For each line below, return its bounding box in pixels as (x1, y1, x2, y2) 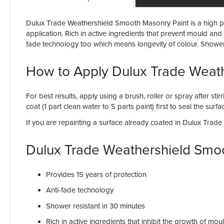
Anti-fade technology (46, 185, 113, 195)
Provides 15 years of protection (46, 169, 146, 179)
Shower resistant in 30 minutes (46, 201, 145, 210)
